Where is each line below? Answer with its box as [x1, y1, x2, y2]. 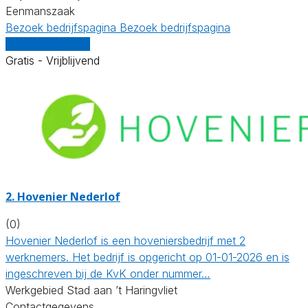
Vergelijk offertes [5, 36, 90, 51]
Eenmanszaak [5, 3, 75, 18]
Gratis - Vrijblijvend [5, 53, 100, 67]
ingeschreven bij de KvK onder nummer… [5, 266, 210, 280]
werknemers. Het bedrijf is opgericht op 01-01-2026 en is [5, 250, 289, 264]
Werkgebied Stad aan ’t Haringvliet [5, 283, 177, 297]
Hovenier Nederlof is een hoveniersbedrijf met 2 [5, 233, 245, 247]
